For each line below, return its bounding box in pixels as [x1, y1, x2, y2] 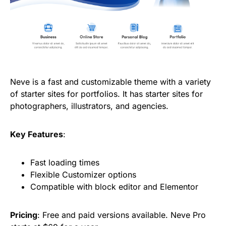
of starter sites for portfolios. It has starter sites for [10, 89, 203, 99]
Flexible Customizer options [30, 169, 136, 180]
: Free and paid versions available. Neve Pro [37, 210, 206, 220]
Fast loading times [30, 157, 99, 168]
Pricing [10, 210, 37, 220]
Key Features [10, 129, 63, 140]
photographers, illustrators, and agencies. [10, 101, 168, 111]
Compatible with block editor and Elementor [30, 182, 198, 192]
